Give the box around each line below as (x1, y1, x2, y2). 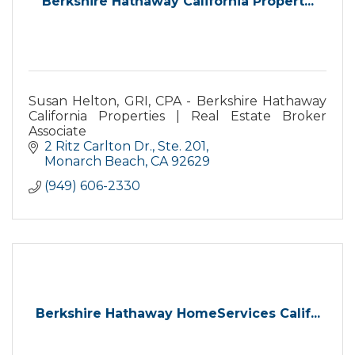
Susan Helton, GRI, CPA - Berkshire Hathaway (29, 94, 326, 109)
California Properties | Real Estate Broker (29, 109, 326, 124)
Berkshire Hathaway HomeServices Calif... (35, 306, 320, 321)
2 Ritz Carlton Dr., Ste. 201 (44, 139, 206, 154)
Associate (29, 124, 86, 139)
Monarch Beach (44, 154, 145, 169)
